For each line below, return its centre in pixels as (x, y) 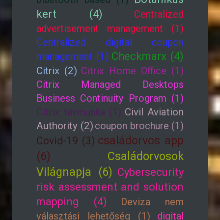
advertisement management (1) (110, 28)
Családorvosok (146, 156)
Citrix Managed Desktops (110, 84)
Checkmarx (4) (148, 56)
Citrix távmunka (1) (79, 112)
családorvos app (141, 140)
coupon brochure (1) (139, 126)
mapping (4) (72, 202)
